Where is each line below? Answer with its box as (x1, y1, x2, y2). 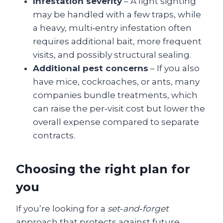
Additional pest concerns (33, 63, 148, 73)
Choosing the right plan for (16, 161, 190, 176)
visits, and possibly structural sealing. (33, 49, 191, 60)
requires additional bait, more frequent (33, 36, 202, 46)
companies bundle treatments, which (33, 90, 198, 100)
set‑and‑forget (108, 203, 169, 214)
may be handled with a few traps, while (33, 9, 201, 19)
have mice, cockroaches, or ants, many (33, 76, 200, 87)
